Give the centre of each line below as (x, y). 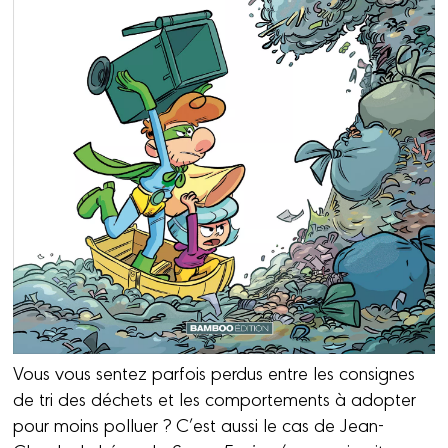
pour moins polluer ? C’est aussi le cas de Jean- (199, 424)
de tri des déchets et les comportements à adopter (215, 398)
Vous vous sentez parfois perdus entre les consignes (214, 372)
